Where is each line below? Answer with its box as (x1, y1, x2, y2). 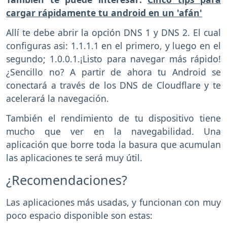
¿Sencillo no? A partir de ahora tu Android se (6, 66, 221, 79)
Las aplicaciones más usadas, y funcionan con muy (6, 196, 221, 208)
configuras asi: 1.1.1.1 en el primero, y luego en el (6, 40, 221, 52)
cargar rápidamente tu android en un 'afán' (6, 7, 202, 19)
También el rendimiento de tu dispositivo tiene (6, 111, 221, 124)
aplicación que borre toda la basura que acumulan (6, 138, 221, 150)
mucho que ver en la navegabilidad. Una (6, 125, 221, 137)
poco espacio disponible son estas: (6, 209, 153, 221)
